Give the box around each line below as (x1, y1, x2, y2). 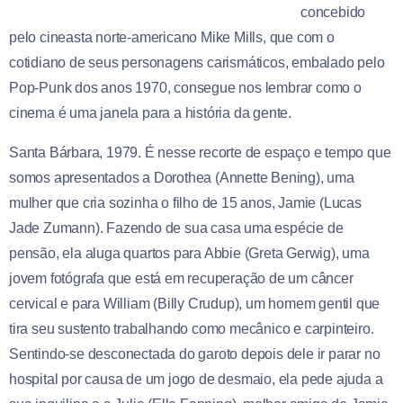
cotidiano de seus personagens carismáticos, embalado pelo (9, 54, 385, 70)
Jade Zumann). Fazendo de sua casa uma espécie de (9, 219, 344, 236)
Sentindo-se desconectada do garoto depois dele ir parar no (9, 345, 381, 362)
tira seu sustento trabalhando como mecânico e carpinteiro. (9, 320, 374, 336)
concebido (300, 4, 366, 20)
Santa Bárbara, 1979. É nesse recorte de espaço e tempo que (9, 144, 391, 160)
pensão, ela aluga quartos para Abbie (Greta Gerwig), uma (9, 245, 370, 261)
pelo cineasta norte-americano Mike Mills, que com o (9, 29, 335, 45)
